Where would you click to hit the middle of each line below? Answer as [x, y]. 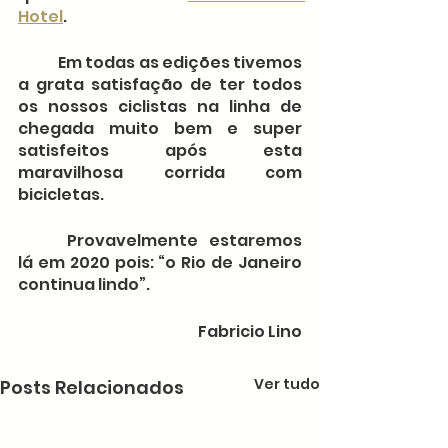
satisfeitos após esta [160, 151]
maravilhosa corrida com [160, 173]
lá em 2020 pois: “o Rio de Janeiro [160, 263]
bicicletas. [61, 195]
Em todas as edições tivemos [38, 63]
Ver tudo [287, 384]
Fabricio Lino [250, 332]
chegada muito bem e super [160, 129]
